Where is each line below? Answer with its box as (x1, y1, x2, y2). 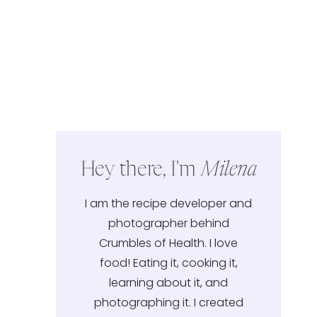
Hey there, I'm (80, 160, 201, 180)
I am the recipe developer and (85, 195, 253, 212)
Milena (200, 160, 257, 180)
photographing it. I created (93, 294, 243, 311)
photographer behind (108, 214, 229, 231)
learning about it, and (109, 274, 229, 291)
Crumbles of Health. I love (99, 234, 238, 251)
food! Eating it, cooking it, (99, 254, 238, 271)
